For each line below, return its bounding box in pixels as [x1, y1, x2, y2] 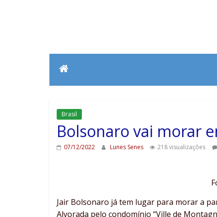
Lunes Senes [110, 143, 145, 152]
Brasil [62, 110, 77, 119]
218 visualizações [157, 143, 205, 152]
